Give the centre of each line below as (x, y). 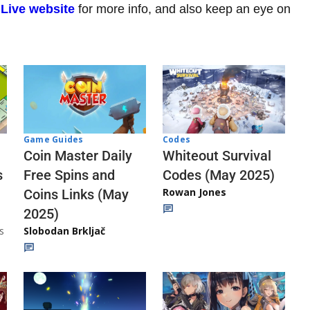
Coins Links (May (76, 195)
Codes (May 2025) (219, 175)
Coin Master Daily (78, 156)
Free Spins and (69, 175)
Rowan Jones (194, 192)
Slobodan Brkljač (64, 231)
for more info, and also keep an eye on (183, 9)
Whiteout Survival (217, 155)
